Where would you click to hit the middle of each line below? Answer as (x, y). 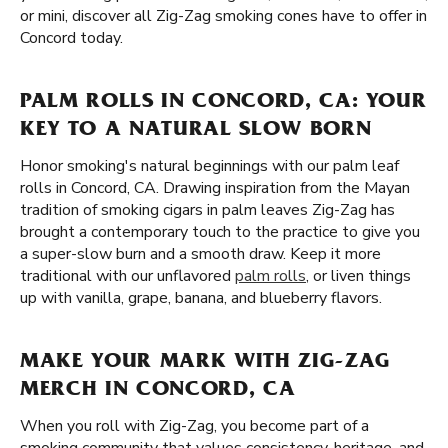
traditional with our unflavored (127, 276)
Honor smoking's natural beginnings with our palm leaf (209, 166)
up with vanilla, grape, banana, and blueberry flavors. (201, 298)
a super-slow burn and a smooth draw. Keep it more (200, 254)
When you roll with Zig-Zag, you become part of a (194, 426)
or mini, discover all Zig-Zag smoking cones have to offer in (223, 16)
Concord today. (71, 38)
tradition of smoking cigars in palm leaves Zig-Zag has (207, 210)
